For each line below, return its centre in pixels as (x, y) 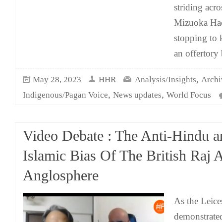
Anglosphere (61, 175)
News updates (137, 95)
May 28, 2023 (57, 80)
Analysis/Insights (166, 80)
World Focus (189, 95)
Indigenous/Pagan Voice (65, 95)
